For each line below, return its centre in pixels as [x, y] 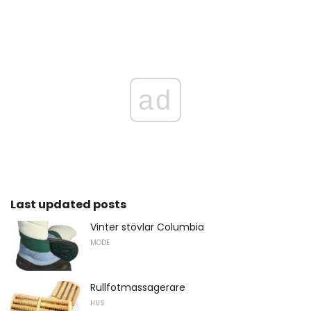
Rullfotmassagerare [138, 288]
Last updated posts [68, 205]
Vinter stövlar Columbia [147, 227]
